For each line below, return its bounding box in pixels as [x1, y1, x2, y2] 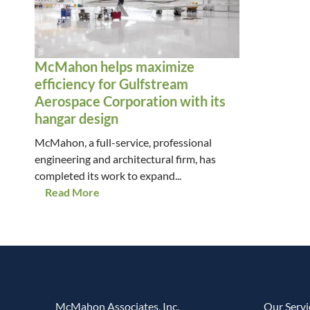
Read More [45, 185, 100, 199]
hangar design [35, 110, 118, 127]
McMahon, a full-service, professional [35, 136, 212, 149]
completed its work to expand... [35, 169, 181, 182]
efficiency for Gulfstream [35, 75, 188, 92]
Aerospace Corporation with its [35, 93, 226, 109]
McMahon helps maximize [35, 58, 194, 75]
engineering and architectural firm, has [35, 152, 216, 165]
